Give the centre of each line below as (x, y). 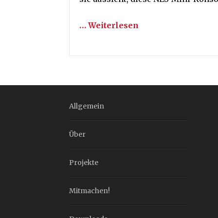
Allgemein (87, 106)
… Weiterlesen (109, 25)
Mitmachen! (90, 191)
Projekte (84, 163)
